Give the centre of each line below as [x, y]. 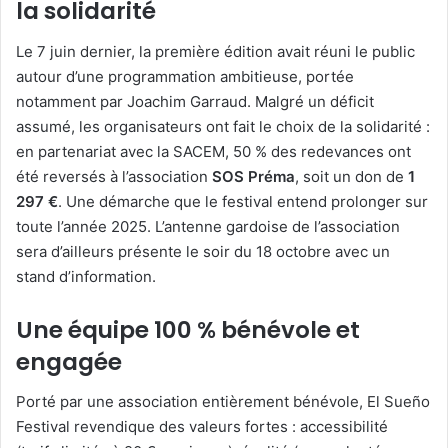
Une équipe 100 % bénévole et [188, 329]
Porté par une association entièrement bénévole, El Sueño [223, 402]
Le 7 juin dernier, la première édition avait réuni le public [215, 51]
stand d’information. [86, 276]
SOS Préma [253, 176]
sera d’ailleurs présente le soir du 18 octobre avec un [203, 251]
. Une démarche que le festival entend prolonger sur [243, 201]
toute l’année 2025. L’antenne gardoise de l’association [208, 226]
